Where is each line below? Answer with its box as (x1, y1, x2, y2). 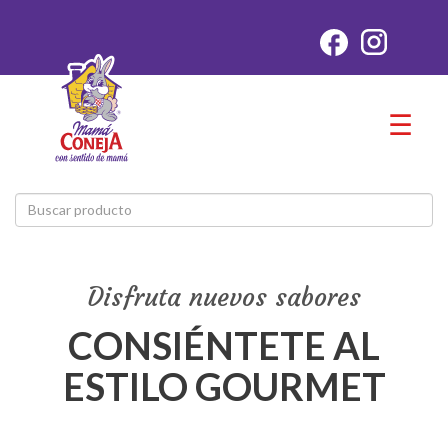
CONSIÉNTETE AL (68, 322, 380, 368)
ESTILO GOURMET (62, 363, 386, 409)
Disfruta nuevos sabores (87, 280, 361, 313)
